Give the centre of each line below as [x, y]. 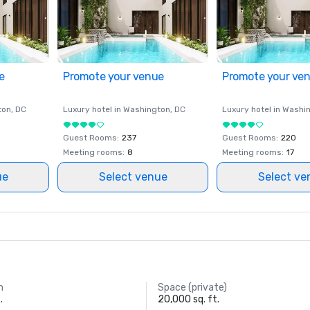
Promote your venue [113, 76]
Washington [147, 109]
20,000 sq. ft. [188, 299]
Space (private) [192, 288]
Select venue [133, 177]
